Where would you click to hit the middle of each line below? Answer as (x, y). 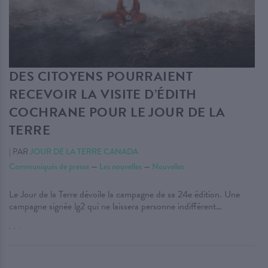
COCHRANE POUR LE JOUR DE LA (117, 112)
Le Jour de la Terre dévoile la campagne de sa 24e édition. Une (124, 195)
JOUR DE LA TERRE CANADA (84, 152)
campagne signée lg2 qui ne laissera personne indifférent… (115, 207)
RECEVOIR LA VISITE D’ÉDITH (103, 95)
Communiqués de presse (49, 167)
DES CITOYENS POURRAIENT (101, 77)
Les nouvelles (121, 167)
